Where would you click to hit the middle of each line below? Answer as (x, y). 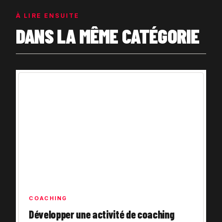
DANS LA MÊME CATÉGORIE (108, 36)
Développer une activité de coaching (102, 214)
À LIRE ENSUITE (48, 16)
